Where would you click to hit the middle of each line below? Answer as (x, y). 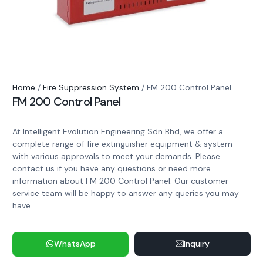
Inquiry (196, 244)
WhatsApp (75, 244)
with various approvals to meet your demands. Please (117, 156)
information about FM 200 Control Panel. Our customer (121, 181)
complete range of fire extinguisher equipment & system (123, 144)
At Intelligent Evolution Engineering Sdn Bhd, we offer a (118, 132)
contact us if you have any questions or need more (112, 169)
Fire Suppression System (91, 88)
